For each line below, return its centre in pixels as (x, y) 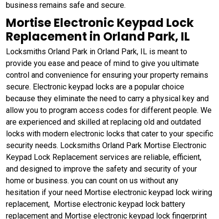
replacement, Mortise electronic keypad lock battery (96, 204)
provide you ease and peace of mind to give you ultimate (102, 64)
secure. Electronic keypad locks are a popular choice (95, 87)
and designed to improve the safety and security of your (101, 169)
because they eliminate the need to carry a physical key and (107, 99)
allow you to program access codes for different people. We (109, 110)
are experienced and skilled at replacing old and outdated (103, 122)
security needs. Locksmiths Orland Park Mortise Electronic (106, 146)
